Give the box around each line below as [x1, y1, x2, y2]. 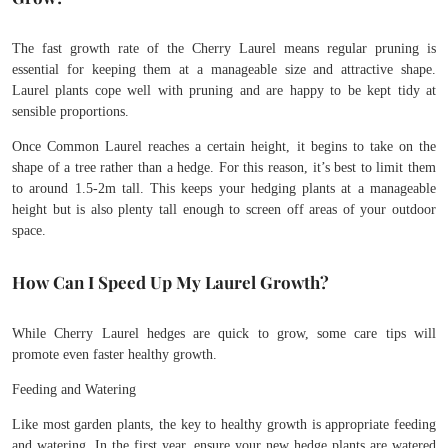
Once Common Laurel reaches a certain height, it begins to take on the [12, 139, 436, 155]
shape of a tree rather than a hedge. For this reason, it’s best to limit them [12, 160, 436, 176]
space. [12, 223, 46, 239]
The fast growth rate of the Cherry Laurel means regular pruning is [12, 41, 436, 57]
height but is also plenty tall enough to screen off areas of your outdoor [12, 202, 436, 218]
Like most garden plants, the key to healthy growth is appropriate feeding [12, 417, 436, 433]
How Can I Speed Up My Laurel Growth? [12, 270, 329, 293]
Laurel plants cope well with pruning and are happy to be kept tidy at [12, 83, 436, 99]
